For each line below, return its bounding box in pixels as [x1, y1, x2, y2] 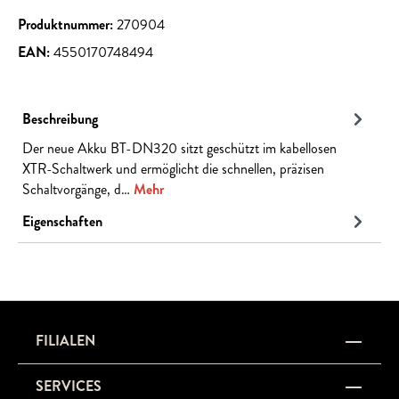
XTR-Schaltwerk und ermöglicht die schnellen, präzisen [22, 159, 324, 180]
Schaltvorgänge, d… [22, 179, 134, 200]
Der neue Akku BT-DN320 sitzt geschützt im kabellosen [22, 138, 337, 159]
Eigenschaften [22, 210, 102, 232]
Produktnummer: [18, 14, 117, 36]
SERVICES [36, 376, 102, 397]
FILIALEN [36, 330, 95, 352]
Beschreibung [22, 108, 98, 129]
